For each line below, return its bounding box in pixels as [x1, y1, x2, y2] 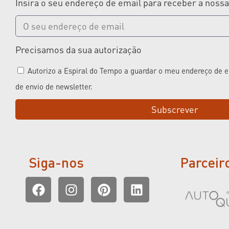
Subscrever [151, 103, 198, 116]
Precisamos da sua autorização [15, 43, 142, 56]
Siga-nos [29, 153, 84, 171]
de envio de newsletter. [15, 81, 93, 92]
